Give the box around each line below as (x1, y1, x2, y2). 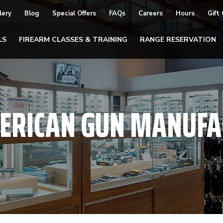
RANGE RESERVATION (140, 34, 216, 44)
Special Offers (52, 9, 96, 18)
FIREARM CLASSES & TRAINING (19, 34, 127, 44)
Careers (138, 9, 163, 18)
